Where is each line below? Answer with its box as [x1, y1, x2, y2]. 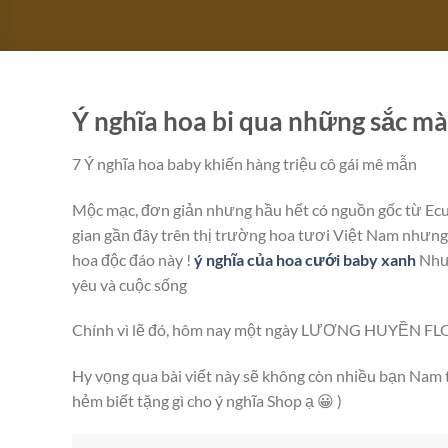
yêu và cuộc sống [72, 274, 187, 294]
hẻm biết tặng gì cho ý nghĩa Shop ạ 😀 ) [72, 391, 342, 411]
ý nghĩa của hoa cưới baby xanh [194, 249, 416, 269]
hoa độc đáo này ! [72, 249, 194, 269]
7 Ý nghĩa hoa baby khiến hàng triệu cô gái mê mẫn [72, 153, 417, 173]
